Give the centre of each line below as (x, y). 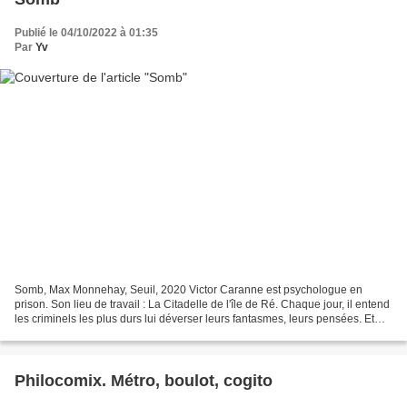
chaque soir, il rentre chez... (82, 334)
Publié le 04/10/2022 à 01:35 (86, 32)
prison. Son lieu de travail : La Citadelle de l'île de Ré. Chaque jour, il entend (202, 305)
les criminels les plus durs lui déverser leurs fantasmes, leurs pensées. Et (194, 319)
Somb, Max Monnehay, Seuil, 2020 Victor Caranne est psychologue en (189, 290)
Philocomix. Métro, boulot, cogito (144, 381)
